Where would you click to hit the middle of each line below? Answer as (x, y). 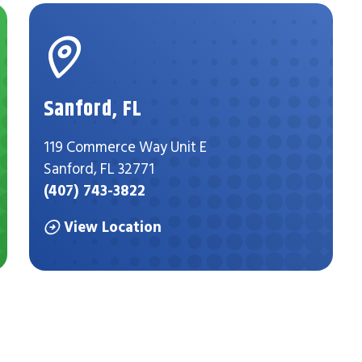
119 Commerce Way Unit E (126, 146)
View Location (113, 227)
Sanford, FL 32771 (99, 168)
